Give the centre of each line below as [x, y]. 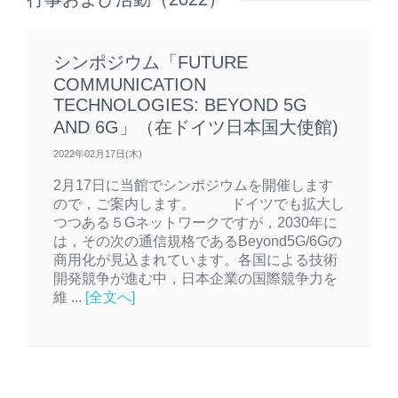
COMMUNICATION [130, 84]
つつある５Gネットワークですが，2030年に [195, 222]
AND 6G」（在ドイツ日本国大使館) [196, 127]
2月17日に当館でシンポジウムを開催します [193, 184]
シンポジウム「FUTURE [151, 62]
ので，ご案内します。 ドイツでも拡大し [199, 203]
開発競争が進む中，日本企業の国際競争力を [195, 278]
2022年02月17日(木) [98, 153]
